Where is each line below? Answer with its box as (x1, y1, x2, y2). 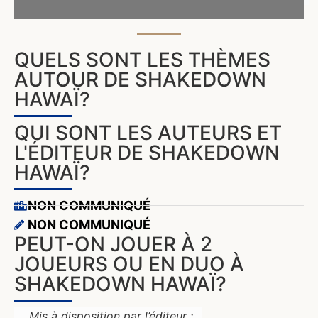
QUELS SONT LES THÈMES (14, 48, 270, 72)
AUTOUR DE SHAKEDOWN (14, 67, 266, 92)
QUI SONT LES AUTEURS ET (14, 121, 282, 146)
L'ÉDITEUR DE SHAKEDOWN (14, 141, 280, 165)
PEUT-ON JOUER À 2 (14, 232, 212, 257)
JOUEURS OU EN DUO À (14, 252, 244, 277)
